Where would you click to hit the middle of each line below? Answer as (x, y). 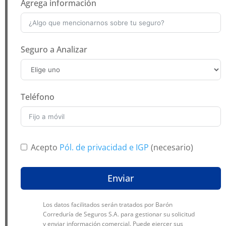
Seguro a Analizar (54, 49)
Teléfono (38, 97)
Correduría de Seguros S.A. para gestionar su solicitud (119, 214)
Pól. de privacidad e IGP (104, 147)
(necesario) (171, 147)
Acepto (45, 147)
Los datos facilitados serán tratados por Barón (108, 204)
